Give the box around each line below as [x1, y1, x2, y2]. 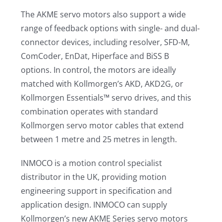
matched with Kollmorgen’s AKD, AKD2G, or [21, 78, 184, 89]
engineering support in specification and [21, 185, 172, 196]
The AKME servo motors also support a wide [21, 9, 186, 20]
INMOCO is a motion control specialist [21, 158, 163, 168]
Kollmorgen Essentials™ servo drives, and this [21, 92, 192, 103]
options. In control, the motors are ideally [21, 64, 176, 75]
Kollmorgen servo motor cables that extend [21, 120, 184, 131]
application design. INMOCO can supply [21, 199, 167, 210]
